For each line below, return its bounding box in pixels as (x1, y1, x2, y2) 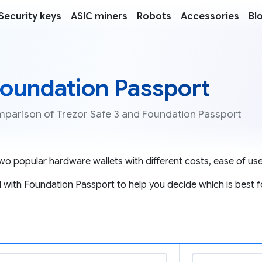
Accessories (181, 11, 239, 22)
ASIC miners (71, 11, 127, 22)
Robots (137, 11, 171, 22)
